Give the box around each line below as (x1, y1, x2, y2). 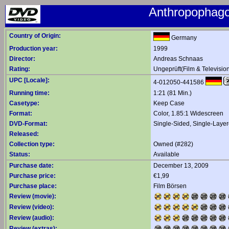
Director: (9, 55, 35, 62)
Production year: (9, 45, 58, 52)
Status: (9, 151, 30, 158)
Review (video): (9, 203, 54, 211)
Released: (9, 130, 39, 138)
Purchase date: (9, 162, 54, 169)
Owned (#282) (153, 141, 193, 148)
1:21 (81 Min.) (153, 89, 192, 97)
